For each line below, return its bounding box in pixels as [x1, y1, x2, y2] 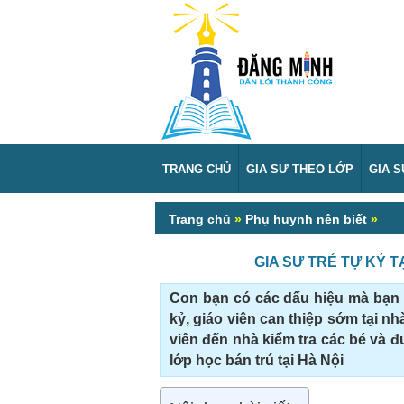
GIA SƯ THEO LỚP [246, 162, 353, 176]
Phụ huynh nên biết [245, 212, 367, 226]
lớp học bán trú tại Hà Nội [170, 352, 344, 368]
